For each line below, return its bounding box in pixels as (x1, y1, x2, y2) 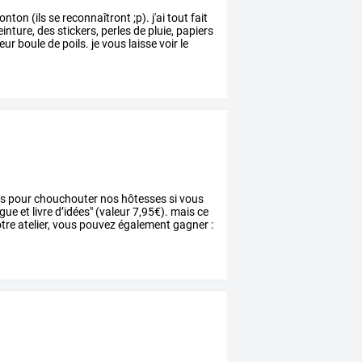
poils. (60, 37, 90, 51)
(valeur (93, 205, 131, 219)
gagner (170, 218, 209, 232)
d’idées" (53, 205, 94, 219)
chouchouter (32, 192, 99, 206)
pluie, (145, 24, 175, 38)
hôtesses (119, 192, 167, 206)
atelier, (15, 218, 51, 232)
